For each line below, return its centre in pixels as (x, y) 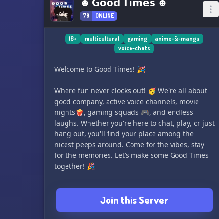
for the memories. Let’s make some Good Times (131, 155)
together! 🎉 (74, 166)
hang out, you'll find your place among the (124, 134)
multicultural (102, 38)
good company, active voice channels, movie (126, 101)
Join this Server (134, 200)
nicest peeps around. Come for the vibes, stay (129, 144)
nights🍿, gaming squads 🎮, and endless (123, 112)
